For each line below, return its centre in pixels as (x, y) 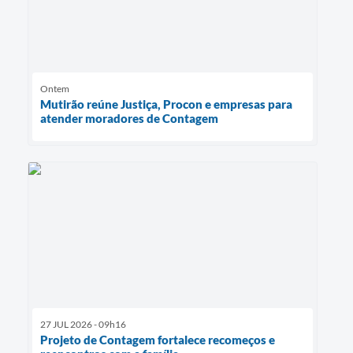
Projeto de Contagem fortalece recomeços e (158, 339)
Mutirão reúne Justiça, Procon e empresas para (166, 104)
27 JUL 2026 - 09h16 (83, 324)
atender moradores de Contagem (129, 119)
